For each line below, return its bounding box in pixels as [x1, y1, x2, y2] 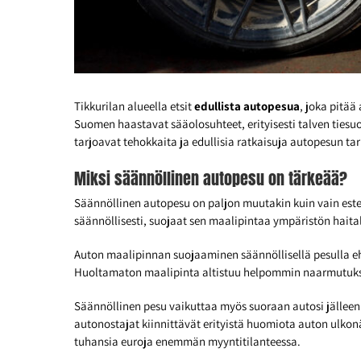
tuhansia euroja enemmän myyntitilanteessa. [74, 334, 301, 350]
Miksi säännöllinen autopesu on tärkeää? [74, 166, 347, 192]
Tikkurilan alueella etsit [74, 98, 194, 114]
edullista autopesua [194, 98, 300, 114]
